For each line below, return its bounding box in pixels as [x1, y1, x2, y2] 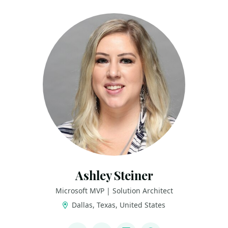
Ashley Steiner [75, 167, 153, 183]
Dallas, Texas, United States [70, 200, 166, 210]
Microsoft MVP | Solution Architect [55, 186, 173, 195]
